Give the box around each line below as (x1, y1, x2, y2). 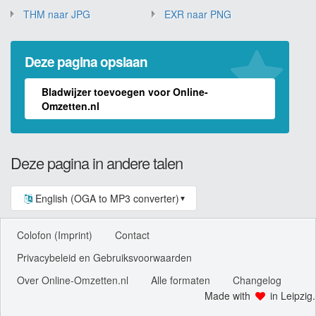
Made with (205, 288, 254, 303)
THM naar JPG (23, 6, 90, 21)
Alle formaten (151, 272, 210, 287)
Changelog (233, 272, 281, 287)
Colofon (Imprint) (17, 227, 92, 242)
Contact (115, 227, 150, 242)
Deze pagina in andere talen (11, 151, 183, 174)
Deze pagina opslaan (25, 51, 147, 71)
